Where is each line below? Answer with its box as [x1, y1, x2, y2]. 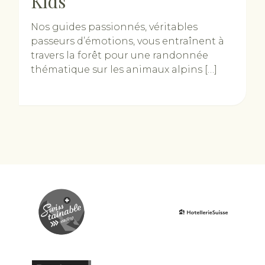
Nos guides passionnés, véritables [31, 21, 198, 33]
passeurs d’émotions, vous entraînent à [31, 35, 224, 47]
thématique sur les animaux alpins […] [31, 64, 217, 75]
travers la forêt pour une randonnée [31, 50, 208, 61]
